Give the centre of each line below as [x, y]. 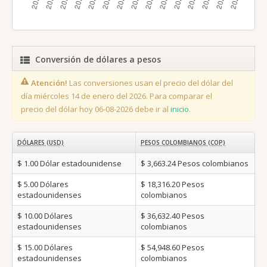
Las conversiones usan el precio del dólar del [150, 83]
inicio [180, 109]
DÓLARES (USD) [41, 143]
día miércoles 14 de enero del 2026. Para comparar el [117, 96]
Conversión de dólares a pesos [98, 60]
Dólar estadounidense [81, 164]
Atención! [49, 83]
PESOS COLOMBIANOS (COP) [183, 143]
